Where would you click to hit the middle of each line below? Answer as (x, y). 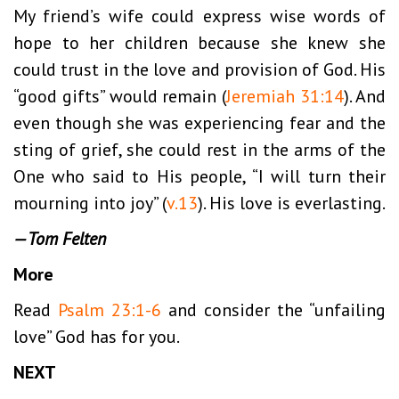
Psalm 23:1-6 (110, 309)
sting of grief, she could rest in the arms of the (199, 149)
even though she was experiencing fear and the (199, 122)
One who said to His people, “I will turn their (199, 176)
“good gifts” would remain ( (120, 96)
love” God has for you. (97, 336)
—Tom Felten (60, 238)
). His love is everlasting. (292, 203)
